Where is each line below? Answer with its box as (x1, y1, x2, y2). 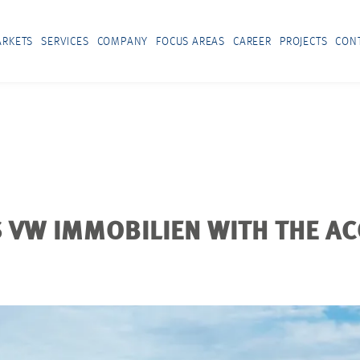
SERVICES (41, 35, 89, 47)
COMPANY (96, 35, 149, 47)
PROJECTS (279, 35, 328, 47)
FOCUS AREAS (156, 35, 226, 47)
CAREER (233, 35, 272, 47)
